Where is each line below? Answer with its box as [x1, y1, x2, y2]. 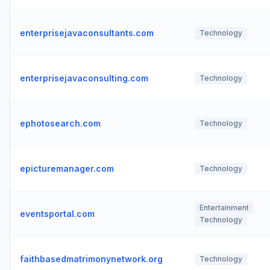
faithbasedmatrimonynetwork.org [20, 254, 163, 264]
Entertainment [199, 203, 249, 212]
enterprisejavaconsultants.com [20, 28, 154, 38]
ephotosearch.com [20, 118, 101, 128]
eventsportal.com [20, 209, 95, 219]
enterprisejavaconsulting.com [20, 73, 148, 83]
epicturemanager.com [20, 163, 114, 174]
